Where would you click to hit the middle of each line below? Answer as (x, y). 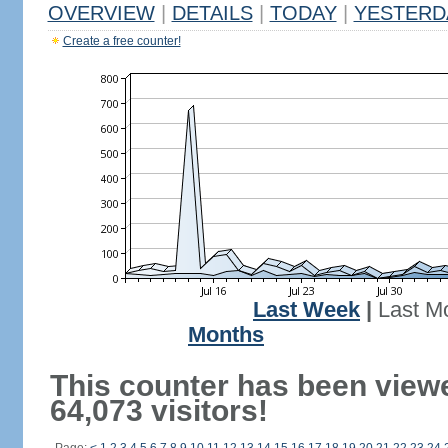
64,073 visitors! (158, 410)
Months (226, 335)
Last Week (306, 310)
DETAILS (212, 13)
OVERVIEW (101, 13)
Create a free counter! (121, 41)
